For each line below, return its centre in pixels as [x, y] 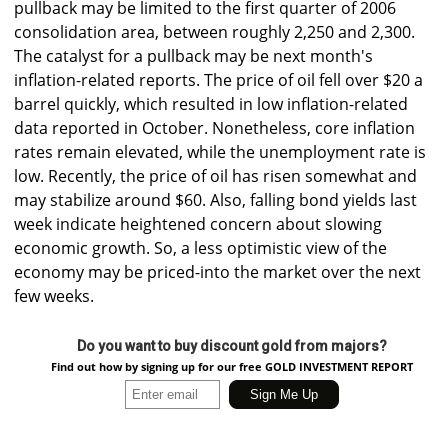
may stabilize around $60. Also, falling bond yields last [215, 200]
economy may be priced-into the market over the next [217, 272]
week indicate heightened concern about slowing [198, 224]
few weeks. [54, 296]
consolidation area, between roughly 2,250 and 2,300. [214, 32]
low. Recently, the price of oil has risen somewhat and [215, 176]
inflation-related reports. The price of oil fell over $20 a [218, 80]
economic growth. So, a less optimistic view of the [200, 248]
